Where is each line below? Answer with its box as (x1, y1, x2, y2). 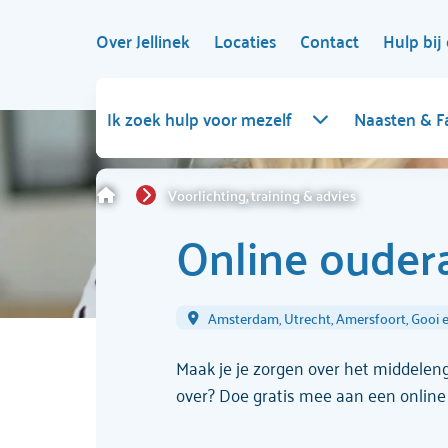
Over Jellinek (96, 23, 190, 56)
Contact (300, 23, 359, 56)
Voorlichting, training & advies (168, 181, 356, 208)
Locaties (214, 23, 276, 56)
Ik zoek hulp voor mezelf (107, 101, 293, 134)
